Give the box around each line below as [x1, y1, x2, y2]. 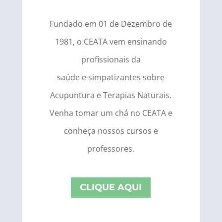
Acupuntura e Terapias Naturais [50, 89, 170, 101]
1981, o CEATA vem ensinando [55, 36, 167, 47]
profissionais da [81, 54, 141, 65]
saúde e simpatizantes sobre [57, 71, 165, 83]
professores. [87, 143, 135, 154]
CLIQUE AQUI [80, 182, 142, 193]
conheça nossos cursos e [63, 125, 158, 136]
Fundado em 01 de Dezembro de [50, 18, 172, 29]
